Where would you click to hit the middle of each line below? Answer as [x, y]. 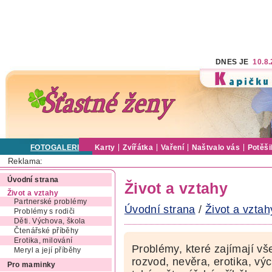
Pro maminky [31, 265]
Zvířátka [138, 148]
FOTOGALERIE [58, 148]
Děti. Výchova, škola [50, 221]
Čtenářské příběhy [46, 231]
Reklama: [25, 161]
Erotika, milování [43, 241]
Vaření [172, 148]
